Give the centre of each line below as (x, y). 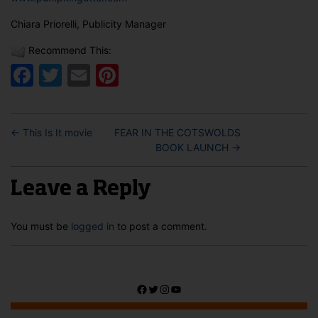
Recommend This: (70, 50)
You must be (41, 226)
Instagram (185, 289)
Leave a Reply (81, 189)
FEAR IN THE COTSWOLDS (177, 132)
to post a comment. (161, 226)
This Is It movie (57, 132)
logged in (93, 226)
